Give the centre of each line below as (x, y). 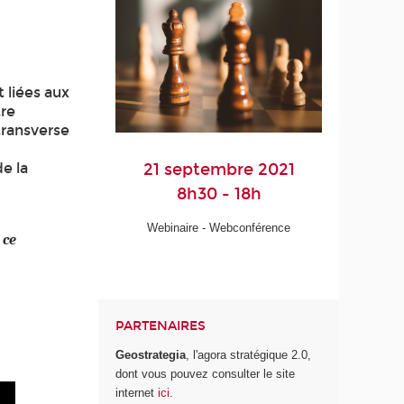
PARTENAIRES (161, 326)
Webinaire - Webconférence (219, 227)
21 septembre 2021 (219, 169)
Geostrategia (151, 354)
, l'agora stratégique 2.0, (249, 354)
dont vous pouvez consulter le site (206, 373)
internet (137, 392)
